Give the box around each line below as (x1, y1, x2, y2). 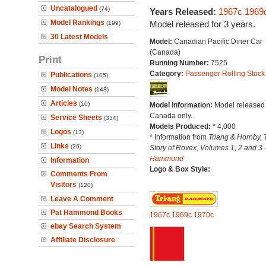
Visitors (50, 180, 77, 189)
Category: (149, 69, 185, 78)
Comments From (50, 170, 107, 178)
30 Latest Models (50, 33, 108, 41)
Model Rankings (50, 18, 104, 27)
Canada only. (149, 112, 192, 120)
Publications (50, 71, 92, 79)
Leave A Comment (50, 195, 113, 203)
